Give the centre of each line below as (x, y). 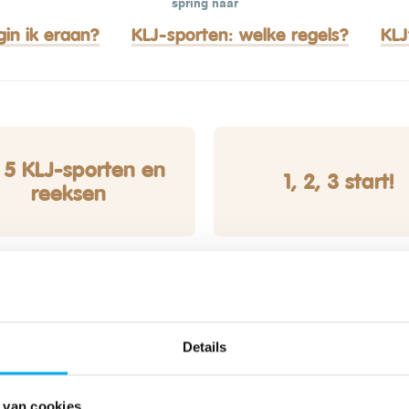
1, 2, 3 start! (340, 181)
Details (204, 347)
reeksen (69, 193)
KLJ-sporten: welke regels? (240, 34)
